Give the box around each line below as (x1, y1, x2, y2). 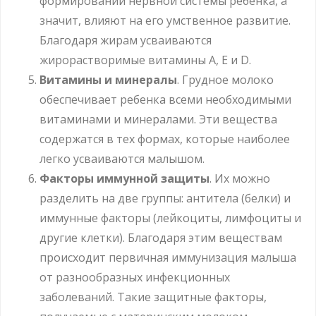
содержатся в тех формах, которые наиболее (39, 130, 290, 147)
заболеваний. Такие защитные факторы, (39, 288, 267, 305)
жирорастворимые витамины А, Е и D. (39, 51, 251, 68)
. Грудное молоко (177, 71, 274, 87)
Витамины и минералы (39, 71, 177, 87)
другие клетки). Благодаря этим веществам (39, 229, 282, 245)
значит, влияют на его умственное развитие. (39, 12, 291, 28)
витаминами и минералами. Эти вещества (39, 111, 277, 127)
